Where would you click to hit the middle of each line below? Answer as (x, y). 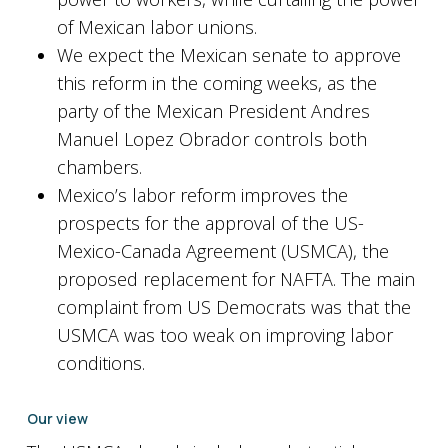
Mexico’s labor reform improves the (202, 195)
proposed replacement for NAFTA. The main (235, 279)
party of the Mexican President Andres (213, 111)
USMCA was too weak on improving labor (224, 335)
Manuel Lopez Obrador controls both (211, 139)
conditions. (100, 363)
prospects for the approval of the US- (210, 223)
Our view (57, 418)
